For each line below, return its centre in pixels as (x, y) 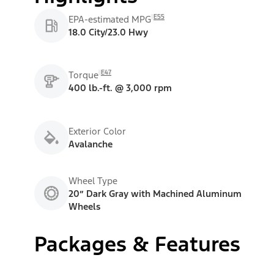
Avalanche (91, 144)
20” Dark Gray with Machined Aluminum (155, 193)
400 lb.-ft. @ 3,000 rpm (120, 88)
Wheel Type (93, 180)
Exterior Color (97, 131)
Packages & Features (137, 244)
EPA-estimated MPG (110, 19)
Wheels (84, 206)
